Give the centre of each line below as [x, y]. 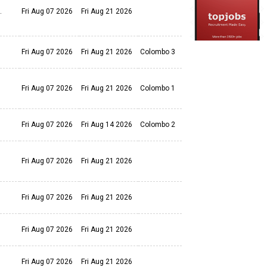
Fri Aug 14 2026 [107, 125]
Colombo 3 [158, 52]
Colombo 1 [158, 88]
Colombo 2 [158, 125]
